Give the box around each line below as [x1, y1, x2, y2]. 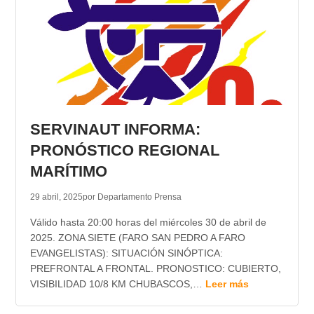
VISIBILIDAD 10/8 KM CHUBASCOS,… [29, 278, 205, 290]
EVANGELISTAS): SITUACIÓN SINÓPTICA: [29, 247, 223, 259]
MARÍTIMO [29, 163, 107, 181]
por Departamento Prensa [82, 192, 182, 203]
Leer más [205, 278, 249, 290]
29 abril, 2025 [29, 192, 83, 203]
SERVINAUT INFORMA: [29, 121, 200, 139]
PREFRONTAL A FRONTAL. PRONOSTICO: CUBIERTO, [29, 263, 281, 275]
